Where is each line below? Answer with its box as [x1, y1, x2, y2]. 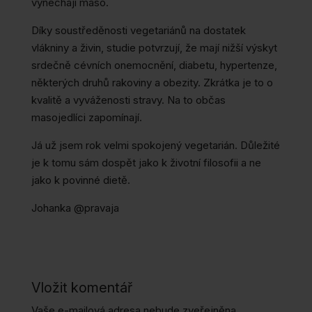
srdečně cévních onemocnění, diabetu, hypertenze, [31, 58, 277, 72]
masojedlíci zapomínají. [31, 111, 142, 125]
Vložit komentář [31, 279, 132, 297]
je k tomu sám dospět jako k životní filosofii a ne [31, 156, 261, 170]
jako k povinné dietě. [31, 173, 130, 187]
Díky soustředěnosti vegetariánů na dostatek [31, 24, 246, 38]
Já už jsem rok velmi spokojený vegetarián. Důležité [31, 139, 280, 153]
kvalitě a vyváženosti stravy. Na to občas [31, 93, 226, 107]
